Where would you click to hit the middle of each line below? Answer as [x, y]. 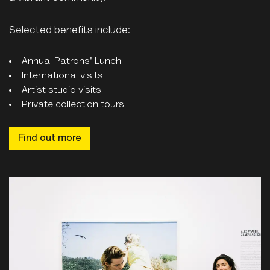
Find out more [50, 138]
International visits [62, 76]
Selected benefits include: [70, 31]
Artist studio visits [61, 91]
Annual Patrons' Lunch [71, 62]
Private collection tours [73, 105]
